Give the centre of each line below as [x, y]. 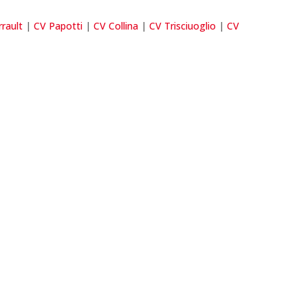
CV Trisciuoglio [183, 26]
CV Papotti [58, 26]
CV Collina [116, 26]
